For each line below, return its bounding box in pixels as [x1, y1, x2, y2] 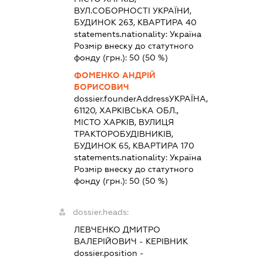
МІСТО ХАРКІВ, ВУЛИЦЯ [73, 117, 174, 127]
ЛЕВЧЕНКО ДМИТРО [73, 224, 160, 234]
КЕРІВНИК [145, 236, 188, 246]
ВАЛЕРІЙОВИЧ [73, 236, 137, 246]
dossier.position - [73, 248, 144, 258]
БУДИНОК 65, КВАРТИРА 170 [73, 140, 194, 150]
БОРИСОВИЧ [73, 82, 129, 92]
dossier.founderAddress [73, 93, 169, 103]
